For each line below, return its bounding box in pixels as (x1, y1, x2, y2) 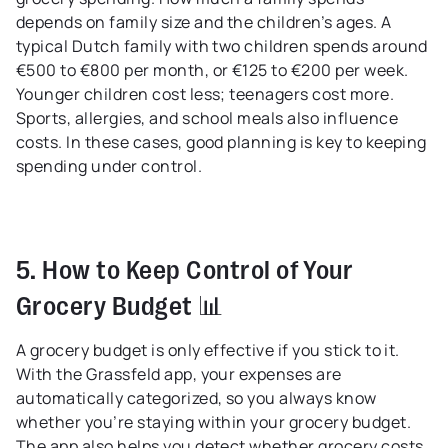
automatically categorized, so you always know (16, 386, 377, 409)
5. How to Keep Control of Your (16, 251, 354, 283)
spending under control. (16, 154, 203, 177)
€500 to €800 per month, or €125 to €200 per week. (16, 58, 409, 81)
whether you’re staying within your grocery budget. (16, 410, 412, 433)
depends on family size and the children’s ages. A (16, 10, 392, 33)
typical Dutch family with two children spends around (16, 34, 428, 57)
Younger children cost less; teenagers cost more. (16, 82, 395, 105)
